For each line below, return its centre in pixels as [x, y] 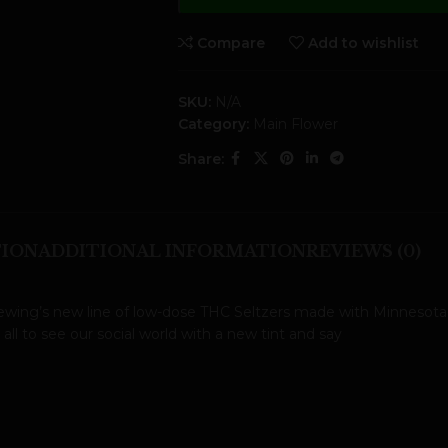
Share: [200, 158]
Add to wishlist [364, 42]
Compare [231, 42]
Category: [213, 124]
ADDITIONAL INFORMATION [171, 251]
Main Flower [295, 124]
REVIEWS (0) [363, 251]
